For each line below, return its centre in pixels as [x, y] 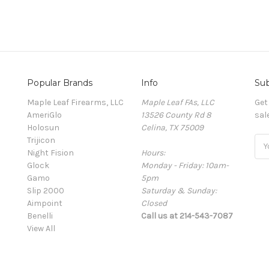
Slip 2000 [46, 190]
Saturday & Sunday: [179, 190]
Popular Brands [60, 83]
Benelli [40, 216]
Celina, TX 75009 [172, 127]
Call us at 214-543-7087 [187, 216]
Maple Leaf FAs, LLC [177, 102]
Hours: [153, 153]
